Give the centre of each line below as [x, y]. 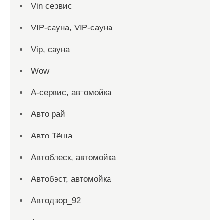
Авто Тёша [52, 136]
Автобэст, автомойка [71, 179]
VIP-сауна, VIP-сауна [72, 28]
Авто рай [48, 114]
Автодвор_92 [56, 201]
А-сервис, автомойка [71, 93]
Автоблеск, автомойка [73, 157]
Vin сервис [52, 6]
